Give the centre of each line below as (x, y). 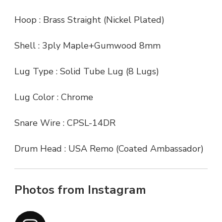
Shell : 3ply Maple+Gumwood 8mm (87, 46)
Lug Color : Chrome (54, 97)
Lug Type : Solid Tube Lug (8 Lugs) (87, 72)
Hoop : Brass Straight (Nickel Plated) (89, 20)
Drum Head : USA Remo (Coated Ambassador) (109, 149)
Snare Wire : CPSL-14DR (65, 123)
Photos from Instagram (80, 190)
